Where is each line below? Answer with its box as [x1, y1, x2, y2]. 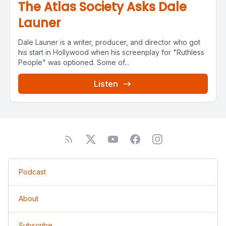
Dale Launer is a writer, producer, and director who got [18, 38, 200, 46]
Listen [94, 79, 118, 89]
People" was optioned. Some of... [18, 58, 129, 67]
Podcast [19, 167, 46, 176]
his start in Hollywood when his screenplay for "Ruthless [18, 48, 204, 56]
